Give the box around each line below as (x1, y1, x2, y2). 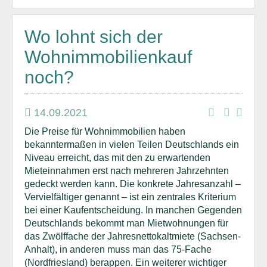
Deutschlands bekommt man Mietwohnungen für (24, 218, 228, 228)
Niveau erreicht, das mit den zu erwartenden (24, 153, 210, 163)
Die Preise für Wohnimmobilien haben (24, 126, 185, 136)
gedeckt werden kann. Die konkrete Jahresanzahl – (24, 179, 241, 189)
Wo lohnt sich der (24, 27, 163, 46)
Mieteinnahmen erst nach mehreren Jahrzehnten (24, 166, 229, 176)
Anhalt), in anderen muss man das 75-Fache (24, 244, 212, 254)
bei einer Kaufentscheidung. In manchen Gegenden (24, 205, 242, 215)
